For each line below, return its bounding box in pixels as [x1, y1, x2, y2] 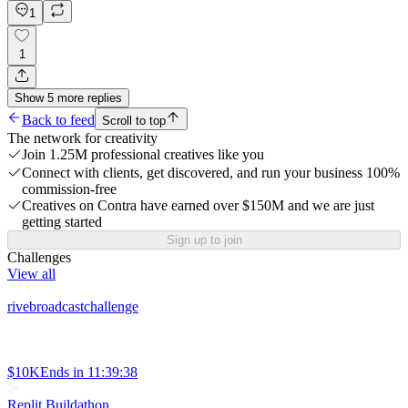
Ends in [40, 364, 84, 381]
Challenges [7, 250, 71, 266]
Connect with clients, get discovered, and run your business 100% [22, 165, 400, 181]
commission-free [22, 181, 117, 198]
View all [7, 266, 56, 282]
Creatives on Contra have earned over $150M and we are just [22, 198, 374, 214]
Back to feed [22, 112, 95, 128]
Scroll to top [102, 114, 166, 128]
